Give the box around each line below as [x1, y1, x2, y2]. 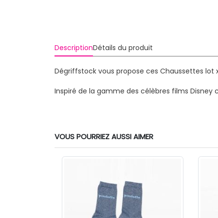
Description [54, 43, 93, 53]
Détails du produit [92, 43, 153, 53]
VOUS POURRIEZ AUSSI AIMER [54, 131, 153, 142]
